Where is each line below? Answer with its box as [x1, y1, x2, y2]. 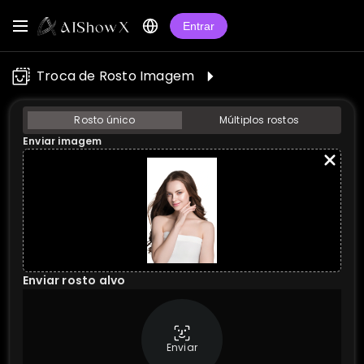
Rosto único [74, 113, 136, 127]
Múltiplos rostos [219, 113, 300, 127]
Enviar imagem [23, 134, 102, 148]
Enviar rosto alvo [23, 272, 126, 288]
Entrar [182, 19, 214, 32]
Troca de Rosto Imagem [37, 67, 195, 85]
